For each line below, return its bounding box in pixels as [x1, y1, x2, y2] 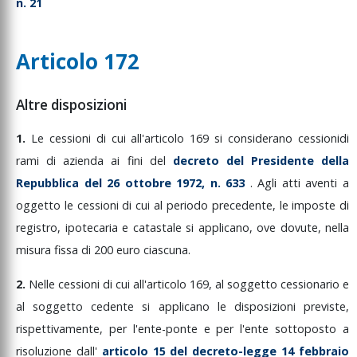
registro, [16, 220, 65, 236]
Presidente [251, 153, 322, 169]
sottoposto [275, 320, 343, 336]
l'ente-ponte [132, 320, 204, 336]
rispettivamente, [16, 320, 109, 336]
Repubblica [16, 175, 84, 191]
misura [16, 242, 54, 258]
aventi [305, 175, 343, 191]
